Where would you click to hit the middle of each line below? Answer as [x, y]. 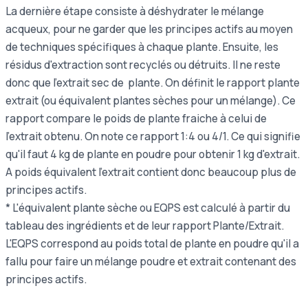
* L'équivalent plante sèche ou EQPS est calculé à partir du [148, 208]
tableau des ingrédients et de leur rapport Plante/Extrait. [145, 225]
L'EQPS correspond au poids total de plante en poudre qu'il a [152, 243]
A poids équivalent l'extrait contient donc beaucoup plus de [151, 172]
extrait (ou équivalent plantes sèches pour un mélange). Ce [151, 100]
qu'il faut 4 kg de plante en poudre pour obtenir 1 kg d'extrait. [153, 154]
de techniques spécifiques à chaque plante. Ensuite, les [142, 47]
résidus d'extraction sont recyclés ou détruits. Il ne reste [143, 65]
